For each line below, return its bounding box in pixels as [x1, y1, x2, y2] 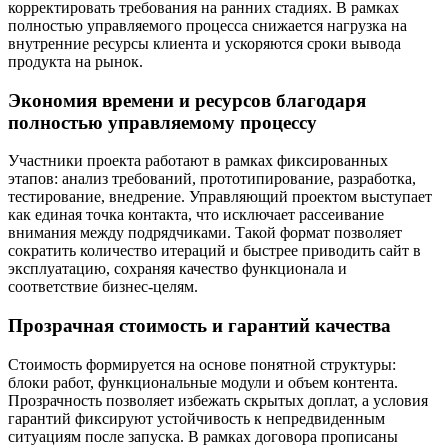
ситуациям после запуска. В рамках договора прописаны [8, 427, 398, 445]
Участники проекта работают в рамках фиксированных [8, 152, 388, 170]
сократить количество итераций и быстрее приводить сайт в [8, 242, 421, 260]
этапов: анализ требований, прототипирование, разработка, [8, 170, 416, 188]
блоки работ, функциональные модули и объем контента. [8, 373, 398, 391]
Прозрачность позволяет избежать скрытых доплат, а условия [8, 391, 428, 409]
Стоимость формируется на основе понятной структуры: [8, 355, 396, 373]
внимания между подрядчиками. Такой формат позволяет [8, 224, 402, 242]
